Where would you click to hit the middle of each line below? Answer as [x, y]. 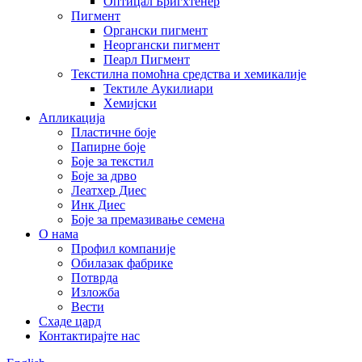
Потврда [95, 278]
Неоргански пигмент [162, 45]
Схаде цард [70, 321]
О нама [59, 234]
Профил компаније [123, 248]
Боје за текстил [112, 161]
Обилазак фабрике [122, 263]
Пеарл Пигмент [147, 59]
